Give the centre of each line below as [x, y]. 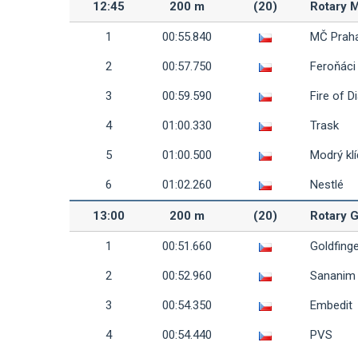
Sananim [333, 276]
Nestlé [327, 185]
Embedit [331, 305]
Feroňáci [333, 66]
